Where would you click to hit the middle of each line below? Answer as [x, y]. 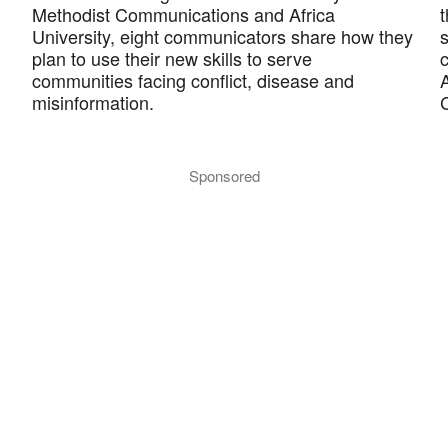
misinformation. [93, 102]
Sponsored [224, 175]
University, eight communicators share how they [222, 36]
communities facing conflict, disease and [193, 80]
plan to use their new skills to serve [172, 58]
